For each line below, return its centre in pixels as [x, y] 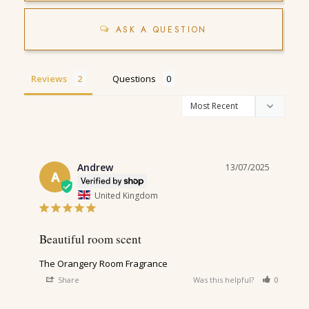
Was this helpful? [225, 280]
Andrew [95, 167]
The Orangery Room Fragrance [103, 264]
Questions [134, 78]
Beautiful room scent [90, 239]
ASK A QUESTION [161, 29]
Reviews [49, 78]
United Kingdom [126, 195]
